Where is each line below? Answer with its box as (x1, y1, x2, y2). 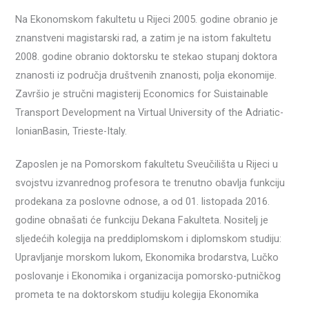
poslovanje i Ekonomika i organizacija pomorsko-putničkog (15, 270, 281, 283)
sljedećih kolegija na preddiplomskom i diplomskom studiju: (15, 232, 282, 246)
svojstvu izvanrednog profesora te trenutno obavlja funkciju (15, 177, 286, 190)
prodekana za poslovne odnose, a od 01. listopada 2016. (15, 195, 270, 208)
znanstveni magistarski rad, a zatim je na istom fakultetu (15, 31, 272, 44)
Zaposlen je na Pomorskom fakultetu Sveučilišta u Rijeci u (15, 158, 279, 171)
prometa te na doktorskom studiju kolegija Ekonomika (15, 288, 259, 301)
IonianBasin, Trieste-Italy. (15, 124, 128, 137)
